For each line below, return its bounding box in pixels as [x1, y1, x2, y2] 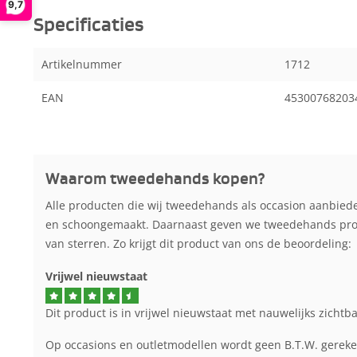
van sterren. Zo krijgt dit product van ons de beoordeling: [45, 235, 351, 251]
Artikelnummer [41, 56, 122, 72]
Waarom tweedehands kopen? [45, 170, 265, 188]
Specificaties [33, 14, 144, 36]
